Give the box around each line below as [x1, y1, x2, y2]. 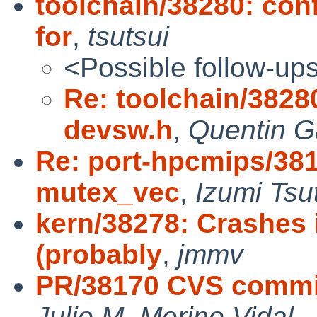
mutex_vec [35, 176, 180, 207]
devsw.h [64, 114, 173, 145]
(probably [35, 238, 162, 270]
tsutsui [88, 21, 169, 52]
